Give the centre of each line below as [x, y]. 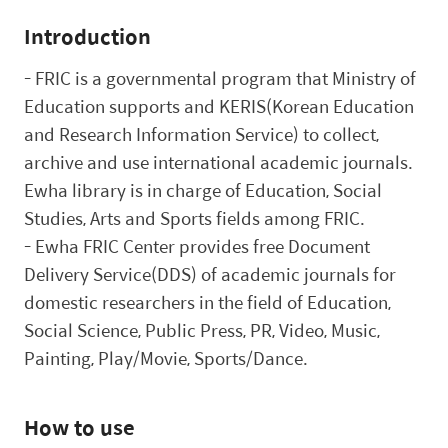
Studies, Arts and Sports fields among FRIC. [194, 217]
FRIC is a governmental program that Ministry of [225, 77]
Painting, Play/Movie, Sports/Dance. [166, 357]
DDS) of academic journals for [276, 273]
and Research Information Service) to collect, [201, 133]
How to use [79, 427]
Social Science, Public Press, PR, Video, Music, [202, 329]
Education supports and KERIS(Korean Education [219, 105]
